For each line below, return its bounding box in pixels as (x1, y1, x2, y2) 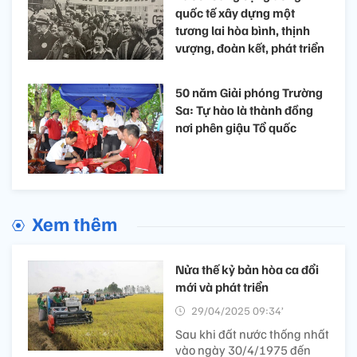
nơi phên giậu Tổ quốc (175, 119, 296, 135)
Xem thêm (32, 211, 117, 236)
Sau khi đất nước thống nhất (175, 326, 329, 343)
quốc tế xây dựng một (175, 5, 295, 22)
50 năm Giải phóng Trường (175, 84, 323, 100)
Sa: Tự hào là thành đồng (175, 101, 313, 118)
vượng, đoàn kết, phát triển (175, 40, 324, 57)
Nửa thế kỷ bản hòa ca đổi (175, 261, 319, 278)
